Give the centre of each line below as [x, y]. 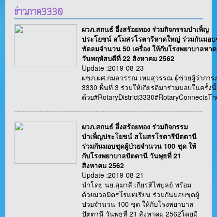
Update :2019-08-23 [113, 68]
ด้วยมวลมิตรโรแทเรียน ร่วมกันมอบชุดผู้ [141, 194]
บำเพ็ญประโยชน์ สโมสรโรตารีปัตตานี [139, 136]
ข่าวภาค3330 [39, 12]
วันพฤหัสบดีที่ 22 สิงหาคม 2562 [128, 58]
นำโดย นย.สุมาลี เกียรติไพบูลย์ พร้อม [137, 185]
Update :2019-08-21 [113, 175]
